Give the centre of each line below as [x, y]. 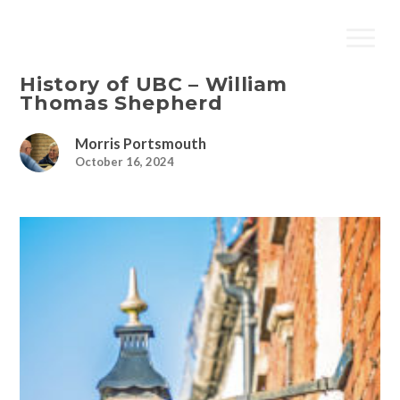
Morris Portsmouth [140, 143]
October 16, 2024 [124, 161]
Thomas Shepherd [121, 103]
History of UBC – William [154, 84]
